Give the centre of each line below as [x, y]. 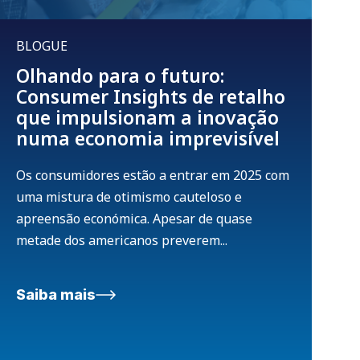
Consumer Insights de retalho [151, 97]
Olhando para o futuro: [120, 76]
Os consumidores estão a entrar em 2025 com [153, 176]
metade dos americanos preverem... [122, 241]
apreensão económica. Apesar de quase [134, 219]
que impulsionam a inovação [147, 118]
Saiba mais [56, 295]
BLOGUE [42, 46]
